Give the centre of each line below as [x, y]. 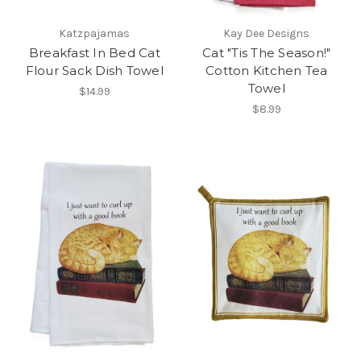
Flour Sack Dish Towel [94, 71]
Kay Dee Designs [267, 34]
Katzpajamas [95, 34]
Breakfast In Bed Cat [94, 53]
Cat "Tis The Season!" [267, 53]
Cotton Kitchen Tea [267, 71]
